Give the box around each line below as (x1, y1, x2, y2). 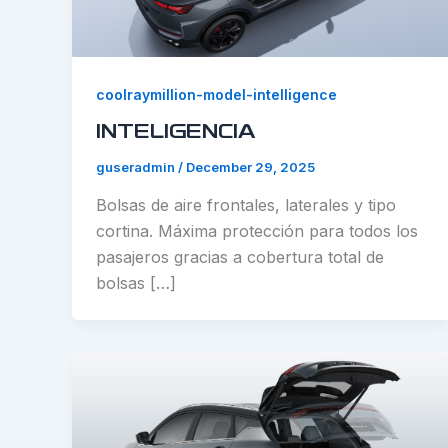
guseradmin (96, 158, 178, 175)
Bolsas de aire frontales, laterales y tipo (96, 194, 396, 215)
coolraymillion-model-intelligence (96, 86, 337, 104)
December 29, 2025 (186, 158, 315, 175)
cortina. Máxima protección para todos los (96, 220, 418, 241)
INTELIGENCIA (96, 123, 255, 142)
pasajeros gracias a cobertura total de (96, 246, 384, 267)
